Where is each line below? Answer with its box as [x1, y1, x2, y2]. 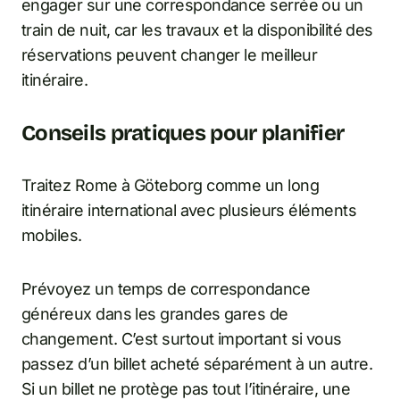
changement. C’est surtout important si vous [21, 329, 342, 349]
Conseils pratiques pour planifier [21, 121, 345, 146]
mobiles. [21, 226, 82, 246]
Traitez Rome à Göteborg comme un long [21, 176, 320, 196]
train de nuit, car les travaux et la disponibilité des [21, 21, 373, 40]
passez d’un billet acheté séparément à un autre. [21, 354, 373, 374]
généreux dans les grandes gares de [21, 304, 288, 324]
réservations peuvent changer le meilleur [21, 46, 318, 65]
